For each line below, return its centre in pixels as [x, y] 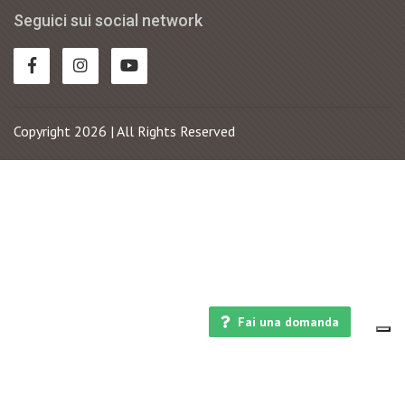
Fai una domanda [288, 322]
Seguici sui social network [108, 20]
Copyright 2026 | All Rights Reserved [124, 131]
